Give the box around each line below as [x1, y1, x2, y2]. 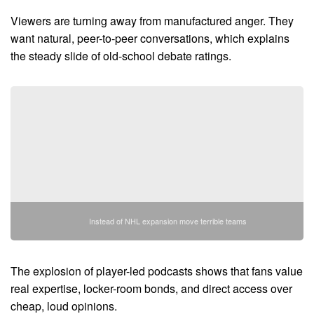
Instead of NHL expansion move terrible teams [88, 214, 247, 226]
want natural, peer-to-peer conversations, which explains [11, 29, 289, 46]
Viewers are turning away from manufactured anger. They [11, 12, 294, 29]
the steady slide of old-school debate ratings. [11, 47, 231, 64]
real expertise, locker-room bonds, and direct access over [11, 280, 292, 296]
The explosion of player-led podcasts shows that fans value [11, 262, 303, 279]
